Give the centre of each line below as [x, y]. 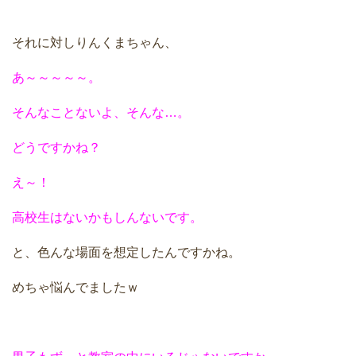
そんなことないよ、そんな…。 [101, 113]
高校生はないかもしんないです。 [107, 218]
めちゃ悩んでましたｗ [75, 288]
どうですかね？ [56, 148]
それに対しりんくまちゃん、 [95, 43]
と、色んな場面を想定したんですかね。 [126, 253]
